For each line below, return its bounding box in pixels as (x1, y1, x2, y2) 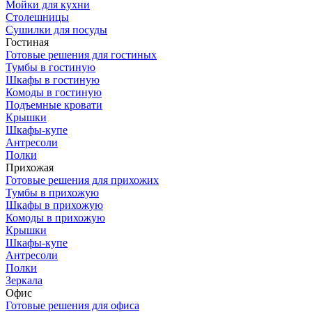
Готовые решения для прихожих (6, 174, 159, 186)
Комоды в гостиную (6, 86, 102, 98)
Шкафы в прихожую (6, 199, 103, 211)
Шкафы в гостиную (6, 74, 100, 86)
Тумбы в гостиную (6, 61, 95, 73)
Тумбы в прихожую (6, 187, 99, 198)
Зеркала (6, 274, 42, 286)
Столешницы (6, 11, 69, 23)
